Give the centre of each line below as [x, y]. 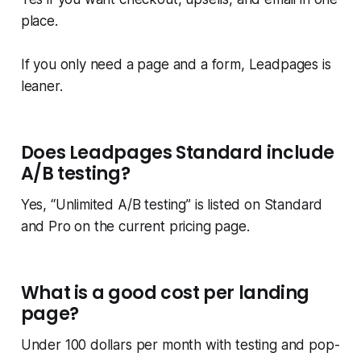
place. [39, 21]
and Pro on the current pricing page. [135, 227]
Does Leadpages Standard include [178, 153]
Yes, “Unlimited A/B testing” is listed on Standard [172, 205]
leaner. [41, 87]
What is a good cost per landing [165, 293]
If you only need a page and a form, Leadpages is [176, 65]
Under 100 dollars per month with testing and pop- [180, 345]
